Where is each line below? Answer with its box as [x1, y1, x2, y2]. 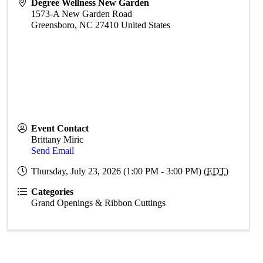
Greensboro [31, 20, 75, 30]
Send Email [31, 146, 75, 156]
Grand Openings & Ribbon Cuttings [31, 198, 166, 208]
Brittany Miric [31, 134, 84, 144]
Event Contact [31, 123, 89, 133]
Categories [31, 187, 74, 197]
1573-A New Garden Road [31, 9, 133, 19]
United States [121, 20, 171, 30]
